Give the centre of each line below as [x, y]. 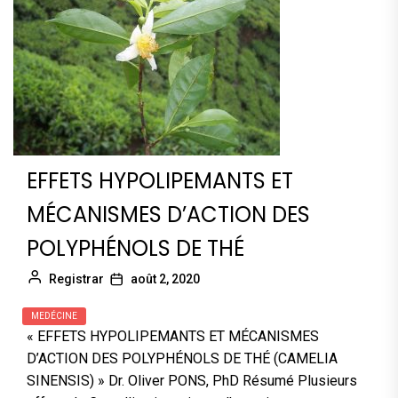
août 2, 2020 [165, 279]
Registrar [76, 279]
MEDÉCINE [54, 316]
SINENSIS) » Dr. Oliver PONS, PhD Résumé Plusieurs [192, 381]
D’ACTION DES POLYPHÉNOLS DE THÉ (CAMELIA [182, 358]
